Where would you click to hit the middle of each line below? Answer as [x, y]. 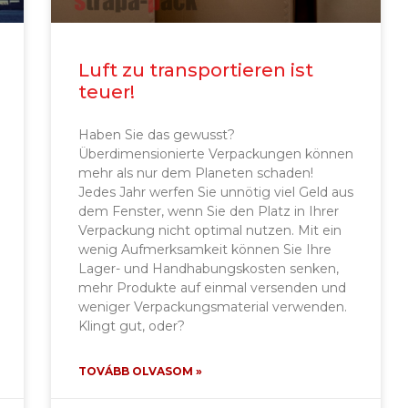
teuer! [107, 92]
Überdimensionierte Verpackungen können [216, 153]
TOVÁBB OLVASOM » [141, 371]
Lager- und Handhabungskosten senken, [209, 268]
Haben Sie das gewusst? [157, 134]
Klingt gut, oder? [132, 326]
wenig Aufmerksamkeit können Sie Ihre [205, 249]
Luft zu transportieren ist [196, 70]
